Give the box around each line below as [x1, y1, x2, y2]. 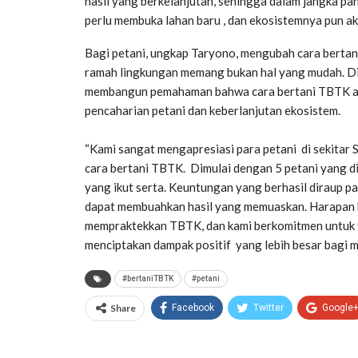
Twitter [253, 301, 284, 313]
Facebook [172, 301, 214, 313]
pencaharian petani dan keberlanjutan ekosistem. [85, 102, 340, 117]
